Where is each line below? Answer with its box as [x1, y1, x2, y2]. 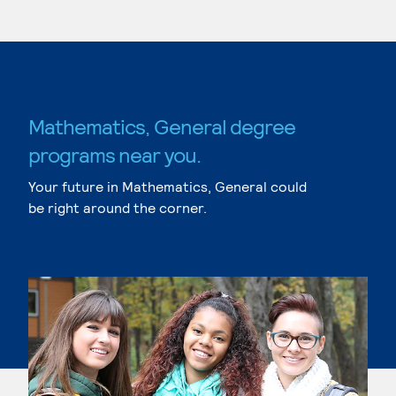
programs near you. [28, 141, 201, 167]
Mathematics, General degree [28, 113, 296, 139]
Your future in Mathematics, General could [28, 178, 307, 194]
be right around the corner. [28, 199, 207, 216]
